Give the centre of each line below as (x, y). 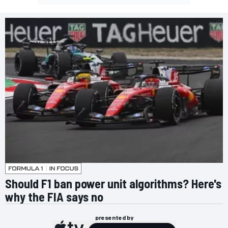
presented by (114, 217)
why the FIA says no (54, 196)
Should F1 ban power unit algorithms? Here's (113, 183)
